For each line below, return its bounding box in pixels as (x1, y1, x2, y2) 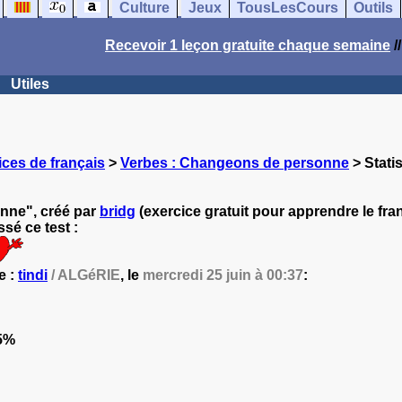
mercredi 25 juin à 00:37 (143, 267, 303, 283)
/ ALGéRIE (48, 267, 120, 283)
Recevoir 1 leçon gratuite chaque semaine (105, 38, 390, 53)
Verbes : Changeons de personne (120, 155, 349, 170)
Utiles (11, 76, 49, 92)
